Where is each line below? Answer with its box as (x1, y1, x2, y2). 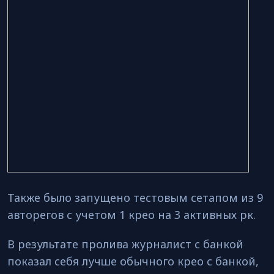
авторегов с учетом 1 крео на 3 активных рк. (7, 207, 256, 222)
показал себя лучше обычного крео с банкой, (7, 254, 259, 268)
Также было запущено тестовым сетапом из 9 (7, 190, 263, 205)
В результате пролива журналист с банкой (7, 237, 243, 251)
